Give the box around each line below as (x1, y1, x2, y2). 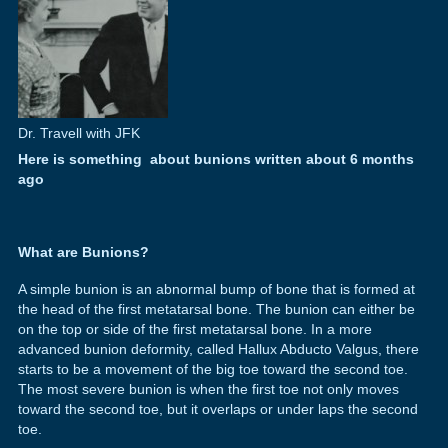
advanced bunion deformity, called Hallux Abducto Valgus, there (17, 340, 419, 357)
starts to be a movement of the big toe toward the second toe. (17, 360, 408, 377)
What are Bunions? (17, 244, 149, 261)
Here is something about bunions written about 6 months (17, 151, 414, 168)
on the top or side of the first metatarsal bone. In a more (17, 320, 372, 337)
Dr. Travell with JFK (17, 124, 140, 141)
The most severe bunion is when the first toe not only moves (17, 380, 399, 397)
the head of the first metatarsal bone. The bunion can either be (17, 300, 415, 317)
